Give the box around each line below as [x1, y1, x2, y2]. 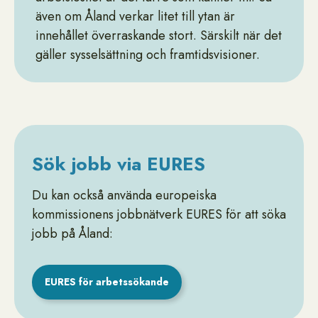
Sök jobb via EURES [32, 150, 205, 177]
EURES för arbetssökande [45, 275, 169, 289]
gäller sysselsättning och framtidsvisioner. [35, 45, 260, 64]
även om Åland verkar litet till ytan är [35, 7, 235, 26]
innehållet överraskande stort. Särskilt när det [35, 26, 282, 45]
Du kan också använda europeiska [32, 186, 216, 204]
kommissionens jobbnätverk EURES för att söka [32, 205, 286, 224]
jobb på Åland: [32, 224, 113, 243]
